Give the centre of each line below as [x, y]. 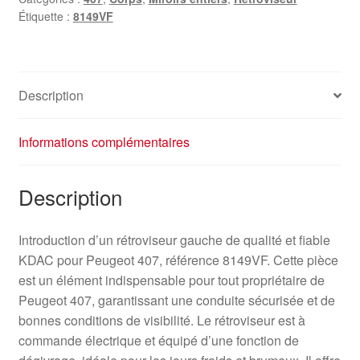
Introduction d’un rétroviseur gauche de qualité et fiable [174, 239]
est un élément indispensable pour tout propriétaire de [171, 280]
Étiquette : [45, 16]
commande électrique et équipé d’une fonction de [158, 340]
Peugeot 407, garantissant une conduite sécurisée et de [176, 300]
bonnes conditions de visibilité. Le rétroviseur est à [162, 320]
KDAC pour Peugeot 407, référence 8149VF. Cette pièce [178, 260]
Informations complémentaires [104, 142]
